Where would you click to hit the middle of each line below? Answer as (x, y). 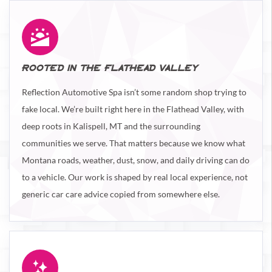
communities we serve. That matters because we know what (134, 143)
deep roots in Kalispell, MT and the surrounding (111, 126)
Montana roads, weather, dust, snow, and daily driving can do (136, 160)
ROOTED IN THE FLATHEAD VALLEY (110, 69)
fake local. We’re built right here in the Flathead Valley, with (133, 109)
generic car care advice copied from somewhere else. (121, 194)
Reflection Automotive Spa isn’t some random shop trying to (134, 92)
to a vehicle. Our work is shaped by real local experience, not (135, 177)
